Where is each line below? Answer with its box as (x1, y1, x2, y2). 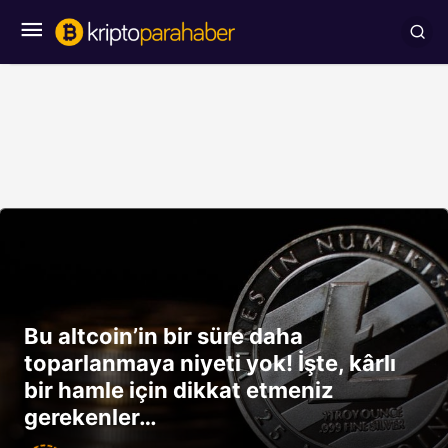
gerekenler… (24, 404, 157, 430)
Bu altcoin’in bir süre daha (24, 323, 303, 349)
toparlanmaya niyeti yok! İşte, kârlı (24, 350, 396, 376)
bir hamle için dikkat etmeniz (24, 377, 334, 403)
